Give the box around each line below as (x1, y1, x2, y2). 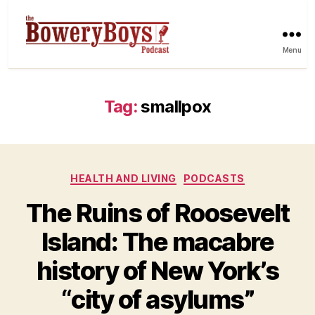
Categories (157, 167, 219, 183)
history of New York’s (36, 255, 279, 287)
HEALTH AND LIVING (70, 172, 176, 184)
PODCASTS (183, 172, 245, 184)
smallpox (141, 96, 212, 117)
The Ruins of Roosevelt (25, 198, 290, 229)
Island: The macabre (41, 226, 274, 258)
